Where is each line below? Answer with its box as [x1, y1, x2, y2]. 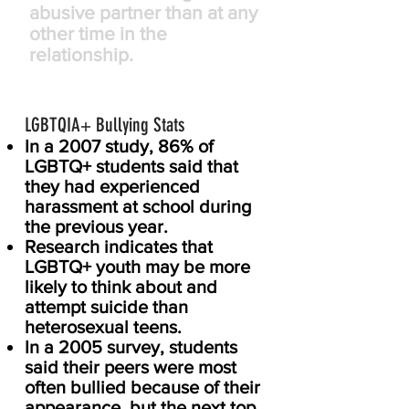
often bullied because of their [25, 377, 260, 397]
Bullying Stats [91, 113, 189, 136]
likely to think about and [25, 277, 217, 297]
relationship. [29, 44, 133, 65]
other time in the [29, 23, 167, 44]
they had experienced [25, 176, 200, 196]
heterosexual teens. [25, 317, 186, 337]
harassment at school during [25, 196, 251, 216]
